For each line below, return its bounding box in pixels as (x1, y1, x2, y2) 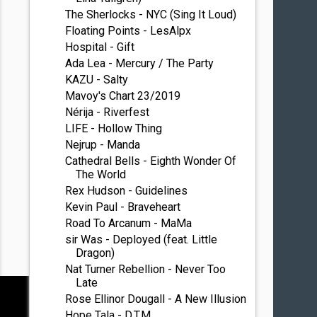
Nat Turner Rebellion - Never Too (65, 263, 226, 276)
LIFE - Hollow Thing (65, 122, 163, 135)
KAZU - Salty (65, 73, 129, 86)
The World (76, 168, 127, 181)
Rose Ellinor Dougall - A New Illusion (65, 292, 247, 306)
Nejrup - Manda (65, 138, 141, 151)
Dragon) (76, 246, 115, 260)
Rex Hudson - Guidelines (65, 184, 188, 197)
